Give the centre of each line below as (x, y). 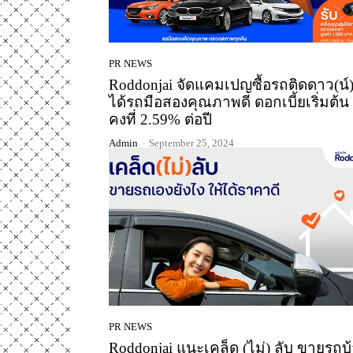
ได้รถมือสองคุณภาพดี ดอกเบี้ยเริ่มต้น (229, 102)
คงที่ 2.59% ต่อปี (160, 119)
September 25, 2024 (191, 143)
